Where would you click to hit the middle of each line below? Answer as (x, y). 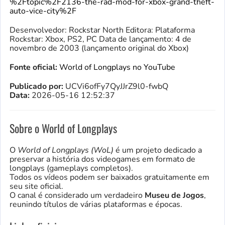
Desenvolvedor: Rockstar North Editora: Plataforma (102, 30)
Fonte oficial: (33, 68)
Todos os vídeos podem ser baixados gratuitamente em (109, 178)
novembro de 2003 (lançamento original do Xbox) (99, 48)
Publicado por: (36, 87)
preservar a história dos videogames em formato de (102, 159)
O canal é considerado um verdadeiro (77, 196)
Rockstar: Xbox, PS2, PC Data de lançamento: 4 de (100, 39)
